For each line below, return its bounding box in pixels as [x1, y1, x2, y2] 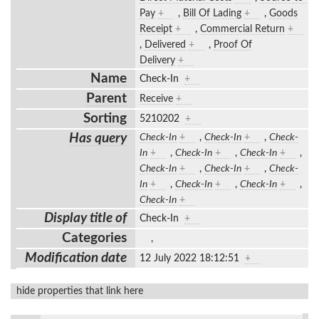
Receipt [139, 23, 172, 34]
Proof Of [213, 39, 252, 50]
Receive [139, 93, 173, 104]
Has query [69, 131, 127, 145]
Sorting [83, 111, 127, 125]
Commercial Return [199, 23, 285, 34]
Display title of [44, 211, 127, 225]
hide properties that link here [16, 286, 143, 296]
